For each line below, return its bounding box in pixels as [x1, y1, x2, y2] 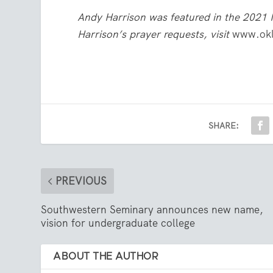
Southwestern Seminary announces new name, [41, 203, 264, 217]
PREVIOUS [55, 174, 107, 188]
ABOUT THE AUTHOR [53, 252, 159, 262]
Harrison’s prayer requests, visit [77, 27, 233, 41]
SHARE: [208, 120, 239, 132]
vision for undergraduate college [41, 216, 196, 230]
